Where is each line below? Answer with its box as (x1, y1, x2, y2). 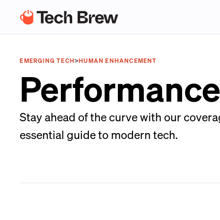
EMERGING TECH (20, 57, 75, 64)
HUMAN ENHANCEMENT (79, 57, 157, 64)
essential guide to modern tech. (20, 127, 178, 141)
